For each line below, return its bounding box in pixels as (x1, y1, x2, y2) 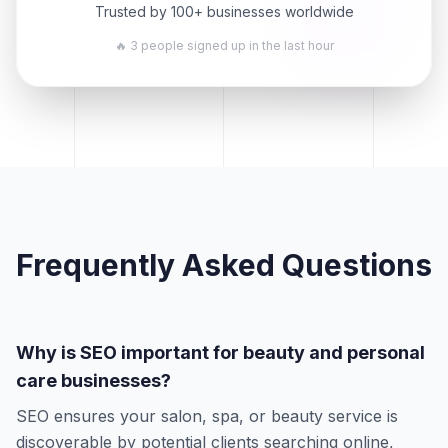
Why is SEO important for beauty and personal (16, 342, 425, 364)
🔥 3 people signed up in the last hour (114, 38, 334, 54)
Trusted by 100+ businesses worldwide (94, 3, 354, 21)
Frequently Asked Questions (16, 247, 432, 284)
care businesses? (16, 370, 171, 392)
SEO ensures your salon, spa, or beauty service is (16, 406, 398, 427)
